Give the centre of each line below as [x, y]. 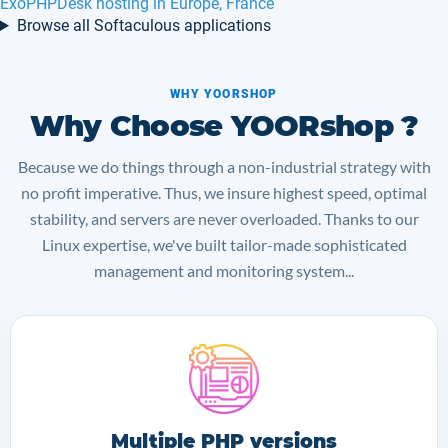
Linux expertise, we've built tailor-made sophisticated [224, 244]
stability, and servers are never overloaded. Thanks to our [224, 218]
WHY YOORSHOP [224, 94]
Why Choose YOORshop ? [224, 125]
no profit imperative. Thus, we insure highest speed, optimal [224, 192]
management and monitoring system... [224, 270]
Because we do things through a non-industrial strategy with [224, 166]
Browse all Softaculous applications [143, 25]
